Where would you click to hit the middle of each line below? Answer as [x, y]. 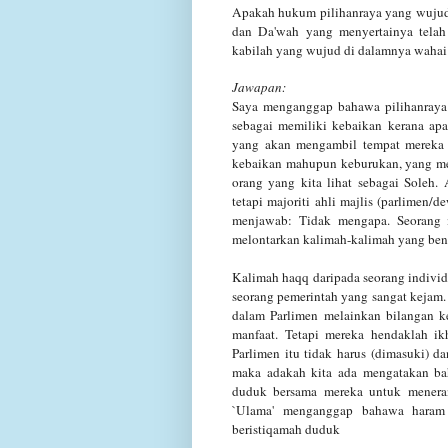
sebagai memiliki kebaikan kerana [328, 124]
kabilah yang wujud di [293, 49]
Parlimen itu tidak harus [299, 352]
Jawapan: [259, 86]
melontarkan [266, 238]
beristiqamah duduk [286, 428]
